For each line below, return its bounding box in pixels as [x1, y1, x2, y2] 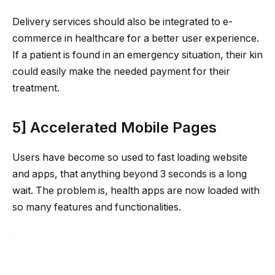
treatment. [12, 82, 60, 95]
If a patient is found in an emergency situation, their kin [12, 49, 263, 61]
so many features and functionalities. [12, 201, 181, 213]
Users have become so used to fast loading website [12, 151, 247, 163]
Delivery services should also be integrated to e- [12, 16, 233, 28]
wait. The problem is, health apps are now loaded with [12, 184, 260, 196]
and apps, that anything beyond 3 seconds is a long [12, 168, 247, 180]
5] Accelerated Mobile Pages [12, 118, 217, 136]
